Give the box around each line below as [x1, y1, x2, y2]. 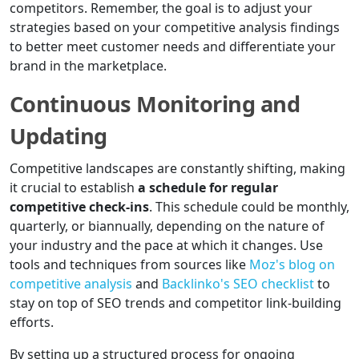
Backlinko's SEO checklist [162, 275, 314, 293]
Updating [10, 121, 107, 151]
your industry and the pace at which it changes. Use [10, 236, 323, 255]
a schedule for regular [138, 179, 278, 197]
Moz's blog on [249, 256, 335, 274]
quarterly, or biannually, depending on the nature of [10, 217, 325, 236]
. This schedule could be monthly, [149, 198, 349, 216]
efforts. [10, 313, 54, 332]
